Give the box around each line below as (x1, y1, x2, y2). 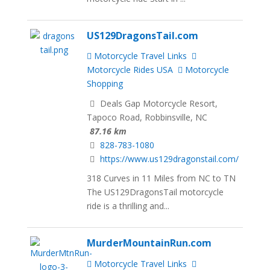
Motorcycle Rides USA (87, 63, 174, 75)
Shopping (87, 77, 124, 89)
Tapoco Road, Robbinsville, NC (87, 111, 208, 123)
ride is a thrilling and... (87, 200, 170, 212)
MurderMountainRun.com (87, 236, 212, 250)
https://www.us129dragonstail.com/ (100, 152, 239, 165)
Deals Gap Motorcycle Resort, (98, 97, 218, 109)
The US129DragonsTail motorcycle (87, 186, 224, 198)
